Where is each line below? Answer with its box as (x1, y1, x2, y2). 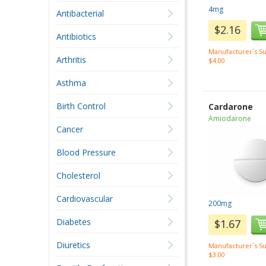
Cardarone (208, 101, 254, 112)
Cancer (56, 123, 83, 135)
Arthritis (56, 54, 86, 65)
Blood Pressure (56, 147, 116, 158)
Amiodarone (208, 113, 252, 123)
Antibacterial (56, 8, 104, 19)
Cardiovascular (56, 193, 113, 204)
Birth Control (56, 100, 106, 112)
